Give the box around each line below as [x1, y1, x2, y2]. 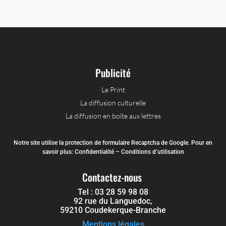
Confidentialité [74, 148, 114, 155]
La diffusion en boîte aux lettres [65, 111, 161, 120]
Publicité [95, 65, 131, 80]
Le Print [101, 85, 125, 94]
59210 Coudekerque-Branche [60, 205, 166, 215]
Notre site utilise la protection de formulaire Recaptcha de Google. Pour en [14, 139, 212, 146]
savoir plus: [42, 148, 75, 155]
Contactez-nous [82, 169, 144, 185]
